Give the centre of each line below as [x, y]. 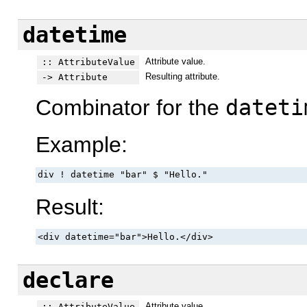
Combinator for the [131, 107]
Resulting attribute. [182, 76]
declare [68, 280]
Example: [82, 145]
